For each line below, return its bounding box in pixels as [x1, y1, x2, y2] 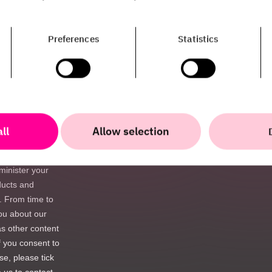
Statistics [178, 33, 219, 45]
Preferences [47, 33, 99, 45]
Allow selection [92, 124, 169, 138]
